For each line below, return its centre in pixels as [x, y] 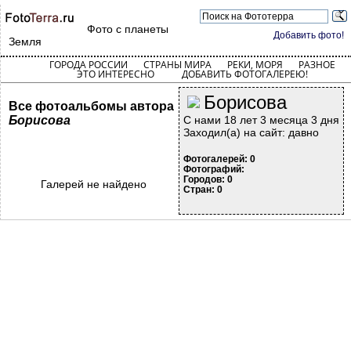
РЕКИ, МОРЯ [255, 65]
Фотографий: [214, 169]
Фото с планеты [128, 29]
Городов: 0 [208, 179]
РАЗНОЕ [317, 65]
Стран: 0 [203, 190]
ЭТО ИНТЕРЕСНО [115, 74]
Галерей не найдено [94, 184]
